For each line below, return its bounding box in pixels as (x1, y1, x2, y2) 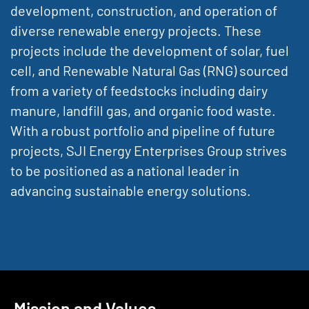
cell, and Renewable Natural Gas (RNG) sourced (10, 61, 288, 79)
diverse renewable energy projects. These (10, 21, 261, 39)
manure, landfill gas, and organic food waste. (10, 101, 276, 119)
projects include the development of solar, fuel (10, 41, 289, 59)
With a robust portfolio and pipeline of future (10, 121, 275, 139)
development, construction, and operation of (10, 1, 277, 19)
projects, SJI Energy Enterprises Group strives (10, 141, 287, 159)
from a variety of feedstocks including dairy (10, 81, 268, 99)
